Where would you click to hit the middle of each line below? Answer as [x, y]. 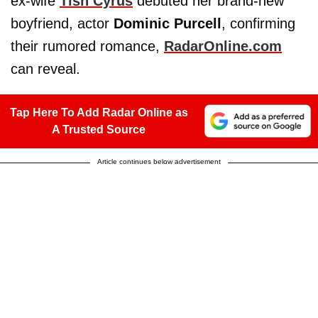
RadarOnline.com [223, 46]
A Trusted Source [99, 129]
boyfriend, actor [62, 23]
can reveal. [45, 68]
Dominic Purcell [168, 23]
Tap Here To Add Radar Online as [99, 112]
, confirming [258, 23]
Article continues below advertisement [159, 161]
